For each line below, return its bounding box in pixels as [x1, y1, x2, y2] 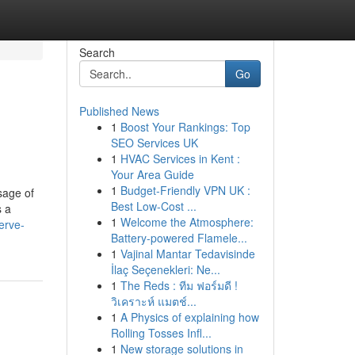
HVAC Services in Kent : [120, 151, 240, 166]
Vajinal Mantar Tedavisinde [120, 246, 255, 261]
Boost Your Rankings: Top [120, 119, 250, 135]
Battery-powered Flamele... [110, 230, 247, 246]
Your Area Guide [110, 166, 194, 182]
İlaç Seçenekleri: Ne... [110, 261, 220, 277]
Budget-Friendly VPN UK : [120, 182, 250, 198]
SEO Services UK [110, 135, 198, 151]
